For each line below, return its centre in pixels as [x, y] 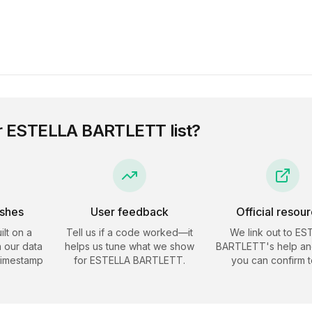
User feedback [130, 212]
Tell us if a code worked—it [130, 232]
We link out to [263, 232]
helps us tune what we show [130, 246]
